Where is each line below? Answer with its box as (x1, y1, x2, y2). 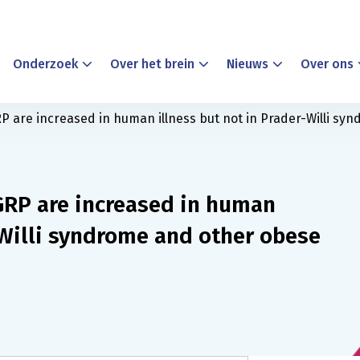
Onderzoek (13, 56, 78, 72)
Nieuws (227, 56, 268, 72)
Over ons (301, 56, 354, 72)
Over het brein (110, 56, 194, 72)
